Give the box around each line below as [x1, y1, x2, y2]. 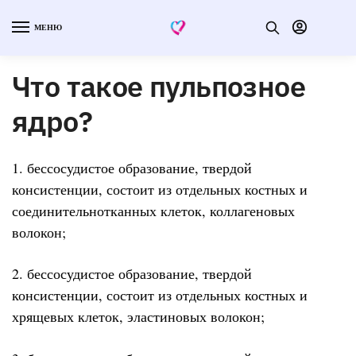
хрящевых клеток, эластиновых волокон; [12, 307, 265, 327]
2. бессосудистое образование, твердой [12, 264, 252, 284]
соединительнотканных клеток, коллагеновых [12, 200, 295, 220]
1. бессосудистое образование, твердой [12, 157, 252, 177]
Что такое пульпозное [12, 67, 305, 105]
